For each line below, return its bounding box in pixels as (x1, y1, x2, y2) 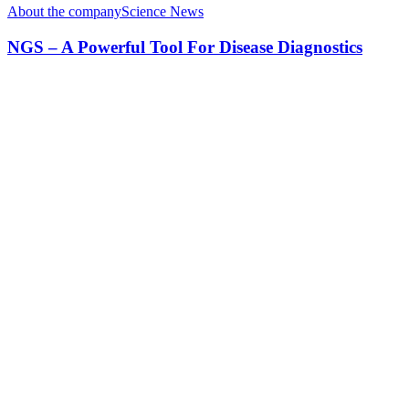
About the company (7, 4, 121, 20)
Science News (121, 4, 204, 20)
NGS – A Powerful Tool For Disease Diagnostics (7, 37, 362, 58)
